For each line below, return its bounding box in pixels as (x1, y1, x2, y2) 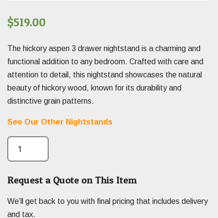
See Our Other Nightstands (7, 117, 114, 126)
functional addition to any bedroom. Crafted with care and (7, 57, 203, 66)
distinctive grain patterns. (7, 96, 94, 105)
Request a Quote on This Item (7, 174, 137, 186)
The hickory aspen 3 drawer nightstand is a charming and (7, 44, 200, 53)
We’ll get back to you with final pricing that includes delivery (7, 197, 208, 205)
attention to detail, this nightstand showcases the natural (7, 70, 202, 79)
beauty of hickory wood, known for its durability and (7, 83, 182, 92)
